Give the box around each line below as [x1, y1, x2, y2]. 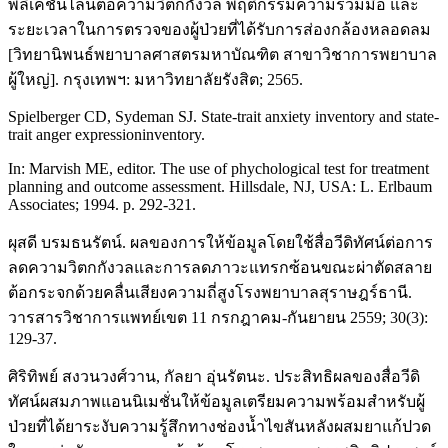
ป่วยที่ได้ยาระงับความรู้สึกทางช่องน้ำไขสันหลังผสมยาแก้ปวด [8, 417, 431, 435]
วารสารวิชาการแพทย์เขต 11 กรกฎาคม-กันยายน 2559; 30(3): [8, 308, 428, 326]
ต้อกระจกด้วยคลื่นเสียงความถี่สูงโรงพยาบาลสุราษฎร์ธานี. [8, 283, 412, 301]
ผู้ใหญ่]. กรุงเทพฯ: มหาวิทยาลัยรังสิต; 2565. [8, 70, 303, 88]
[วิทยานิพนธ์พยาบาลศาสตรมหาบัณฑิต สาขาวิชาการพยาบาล [8, 45, 437, 63]
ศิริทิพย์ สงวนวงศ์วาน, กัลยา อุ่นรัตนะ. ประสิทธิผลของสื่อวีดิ [8, 367, 420, 385]
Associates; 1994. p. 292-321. [8, 195, 196, 213]
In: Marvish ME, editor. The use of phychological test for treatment [8, 159, 429, 177]
